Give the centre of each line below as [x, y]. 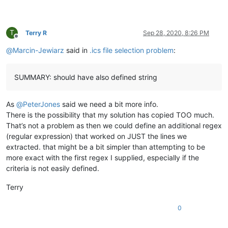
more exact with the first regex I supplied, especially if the [103, 157]
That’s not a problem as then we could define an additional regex [114, 125]
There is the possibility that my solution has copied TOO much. [110, 115]
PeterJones [41, 104]
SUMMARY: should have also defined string [86, 77]
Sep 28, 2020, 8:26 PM [176, 33]
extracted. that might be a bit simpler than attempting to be [106, 147]
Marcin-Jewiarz [38, 50]
